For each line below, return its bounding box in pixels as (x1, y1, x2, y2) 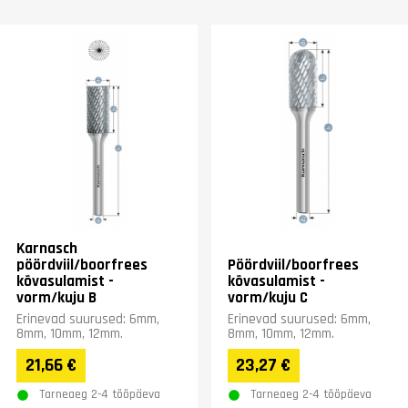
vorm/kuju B (16, 287, 97, 308)
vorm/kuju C (227, 287, 308, 308)
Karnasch (16, 238, 77, 259)
